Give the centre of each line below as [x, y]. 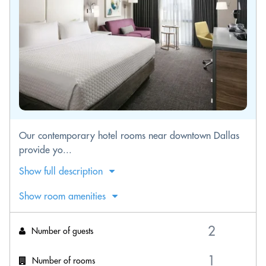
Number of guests [62, 231]
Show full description [61, 171]
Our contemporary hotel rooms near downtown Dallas [129, 135]
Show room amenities [62, 196]
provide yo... [45, 150]
